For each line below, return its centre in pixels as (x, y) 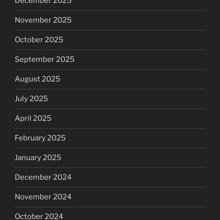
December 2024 (43, 178)
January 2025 (38, 158)
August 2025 (38, 79)
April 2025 (33, 119)
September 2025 (45, 60)
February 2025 (40, 138)
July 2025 (31, 99)
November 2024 (43, 197)
